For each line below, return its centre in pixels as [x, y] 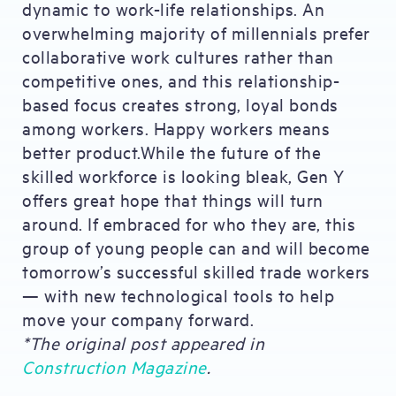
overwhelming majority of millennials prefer [196, 32]
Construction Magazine [114, 366]
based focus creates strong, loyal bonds [180, 104]
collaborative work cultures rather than [178, 56]
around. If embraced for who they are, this [189, 223]
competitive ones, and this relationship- [181, 80]
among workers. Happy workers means [176, 128]
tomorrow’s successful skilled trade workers [196, 271]
